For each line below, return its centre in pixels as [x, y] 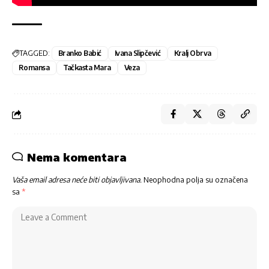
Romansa [34, 68]
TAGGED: [35, 53]
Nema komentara [77, 157]
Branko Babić [80, 53]
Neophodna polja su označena [196, 180]
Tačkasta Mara [87, 68]
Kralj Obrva [192, 53]
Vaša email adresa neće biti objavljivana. [77, 180]
